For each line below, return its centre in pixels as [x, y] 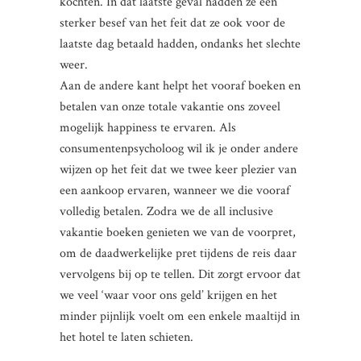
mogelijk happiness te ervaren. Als [148, 128]
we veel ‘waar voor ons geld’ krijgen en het [168, 295]
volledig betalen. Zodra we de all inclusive [166, 212]
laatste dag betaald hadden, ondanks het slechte [180, 44]
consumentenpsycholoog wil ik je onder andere [179, 149]
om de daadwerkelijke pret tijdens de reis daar [178, 253]
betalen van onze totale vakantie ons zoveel [170, 107]
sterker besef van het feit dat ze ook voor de [172, 23]
